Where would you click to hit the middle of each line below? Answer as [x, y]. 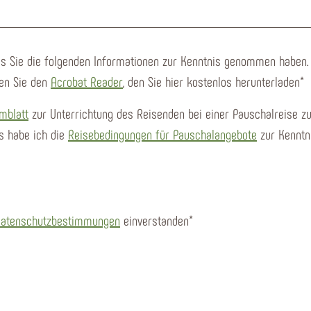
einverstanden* [157, 220]
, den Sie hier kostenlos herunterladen [211, 81]
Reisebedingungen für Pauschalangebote [162, 134]
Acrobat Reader [87, 81]
